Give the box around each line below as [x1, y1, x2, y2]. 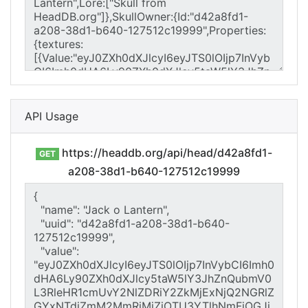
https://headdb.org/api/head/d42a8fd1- [58, 146, 272, 159]
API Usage [25, 109, 78, 123]
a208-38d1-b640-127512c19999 [68, 164, 240, 178]
